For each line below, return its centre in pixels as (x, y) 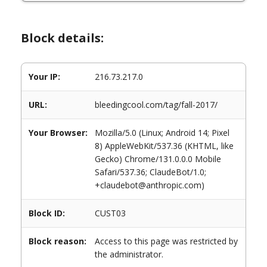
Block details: (62, 38)
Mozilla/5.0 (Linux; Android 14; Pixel (162, 133)
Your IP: (44, 77)
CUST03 (110, 213)
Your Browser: (58, 133)
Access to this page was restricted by (166, 241)
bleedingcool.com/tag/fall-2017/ (156, 105)
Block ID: (47, 213)
